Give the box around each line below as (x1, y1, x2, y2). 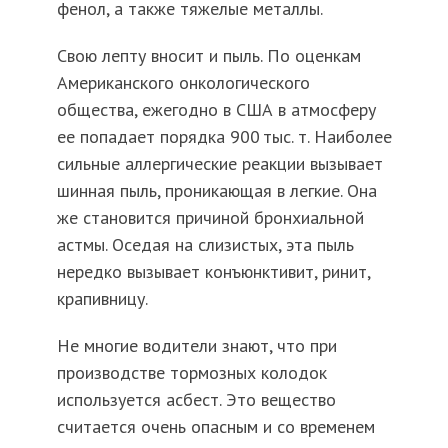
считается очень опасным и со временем (56, 415, 375, 439)
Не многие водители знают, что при (56, 334, 337, 358)
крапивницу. (56, 287, 148, 311)
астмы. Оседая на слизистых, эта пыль (56, 233, 354, 257)
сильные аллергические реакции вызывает (56, 152, 383, 176)
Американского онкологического (56, 71, 310, 95)
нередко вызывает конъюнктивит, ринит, (56, 260, 370, 284)
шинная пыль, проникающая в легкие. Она (56, 179, 377, 203)
